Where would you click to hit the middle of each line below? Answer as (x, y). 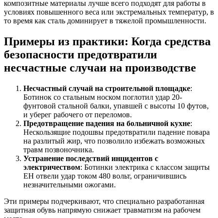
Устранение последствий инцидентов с (91, 158)
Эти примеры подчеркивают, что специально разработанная (104, 201)
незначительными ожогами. (70, 184)
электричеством (52, 167)
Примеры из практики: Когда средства (107, 41)
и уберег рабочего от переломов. (78, 114)
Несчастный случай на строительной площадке (107, 88)
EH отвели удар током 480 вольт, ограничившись (105, 176)
